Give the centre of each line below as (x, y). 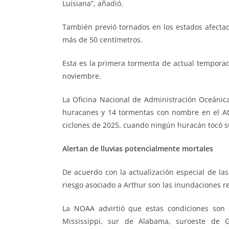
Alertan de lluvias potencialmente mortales (138, 149)
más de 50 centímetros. (102, 40)
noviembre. (82, 76)
